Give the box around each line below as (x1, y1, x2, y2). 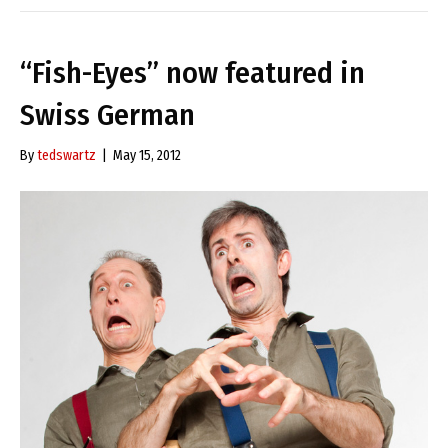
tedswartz (37, 147, 96, 165)
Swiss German (20, 97, 195, 134)
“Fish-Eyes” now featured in (20, 55, 365, 92)
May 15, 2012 (113, 147, 181, 165)
